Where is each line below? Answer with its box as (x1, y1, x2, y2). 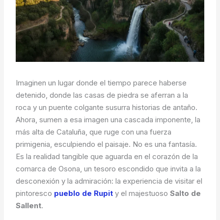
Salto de (170, 189, 201, 198)
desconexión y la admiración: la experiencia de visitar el (16, 176, 203, 186)
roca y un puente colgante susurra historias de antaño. (16, 103, 198, 112)
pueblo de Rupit (54, 189, 113, 198)
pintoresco (16, 189, 55, 198)
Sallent (16, 201, 42, 211)
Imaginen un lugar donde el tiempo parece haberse (16, 78, 187, 88)
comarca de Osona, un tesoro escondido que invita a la (16, 164, 201, 174)
